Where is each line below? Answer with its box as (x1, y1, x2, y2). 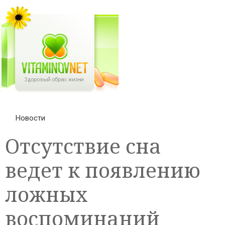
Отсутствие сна (5, 132, 161, 160)
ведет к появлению (5, 156, 200, 184)
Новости (16, 114, 45, 123)
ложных (5, 180, 88, 208)
